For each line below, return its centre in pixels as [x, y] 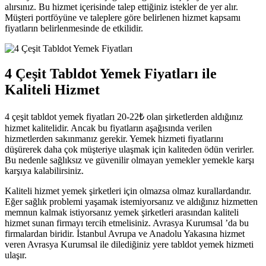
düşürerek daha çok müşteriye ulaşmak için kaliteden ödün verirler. [129, 149]
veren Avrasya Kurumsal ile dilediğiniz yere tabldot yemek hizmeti [129, 244]
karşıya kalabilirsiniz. [44, 170]
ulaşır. [16, 255]
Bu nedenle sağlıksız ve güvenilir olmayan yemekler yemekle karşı [129, 160]
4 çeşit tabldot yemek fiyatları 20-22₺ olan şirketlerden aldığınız [124, 116]
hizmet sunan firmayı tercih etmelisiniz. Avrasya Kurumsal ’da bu [127, 223]
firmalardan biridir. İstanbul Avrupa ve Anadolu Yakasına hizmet [125, 233]
